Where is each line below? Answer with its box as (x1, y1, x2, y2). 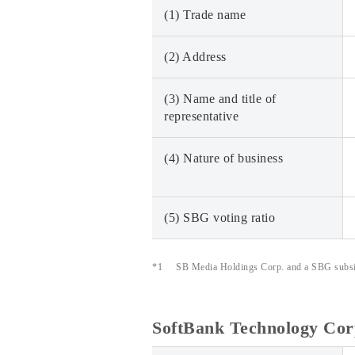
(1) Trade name (164, 8, 246, 21)
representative (164, 109, 239, 123)
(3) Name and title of (164, 92, 277, 105)
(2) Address (164, 50, 227, 63)
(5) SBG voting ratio (164, 211, 275, 224)
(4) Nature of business (164, 151, 283, 165)
